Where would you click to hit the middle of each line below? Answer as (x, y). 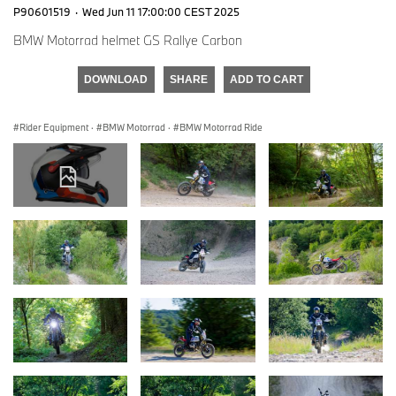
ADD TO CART (267, 79)
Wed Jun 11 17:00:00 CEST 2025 (161, 11)
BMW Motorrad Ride (221, 127)
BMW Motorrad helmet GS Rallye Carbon (128, 40)
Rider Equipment (54, 127)
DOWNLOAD (116, 79)
